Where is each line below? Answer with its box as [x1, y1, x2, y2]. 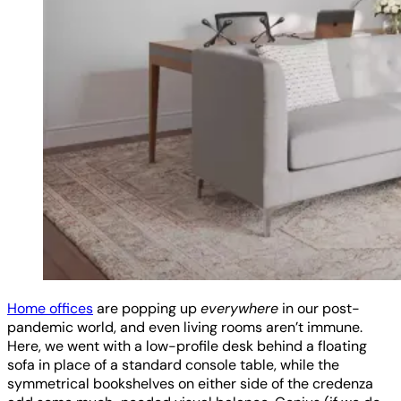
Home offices [7, 298, 93, 318]
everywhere [200, 298, 278, 318]
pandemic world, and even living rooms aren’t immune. [7, 317, 363, 337]
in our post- [278, 298, 360, 318]
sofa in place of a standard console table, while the [7, 354, 339, 374]
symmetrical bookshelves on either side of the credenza [7, 373, 373, 393]
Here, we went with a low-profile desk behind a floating [7, 336, 367, 355]
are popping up [93, 298, 200, 318]
